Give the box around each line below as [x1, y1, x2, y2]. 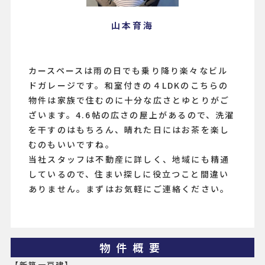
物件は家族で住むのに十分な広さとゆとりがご [28, 94, 230, 106]
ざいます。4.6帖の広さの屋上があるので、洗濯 [28, 109, 235, 121]
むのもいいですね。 [28, 138, 115, 151]
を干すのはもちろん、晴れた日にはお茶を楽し [28, 124, 230, 136]
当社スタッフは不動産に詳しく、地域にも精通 [28, 153, 230, 166]
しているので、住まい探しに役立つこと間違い [28, 168, 230, 180]
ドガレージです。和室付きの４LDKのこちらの [28, 79, 229, 92]
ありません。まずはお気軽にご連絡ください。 [28, 183, 230, 195]
